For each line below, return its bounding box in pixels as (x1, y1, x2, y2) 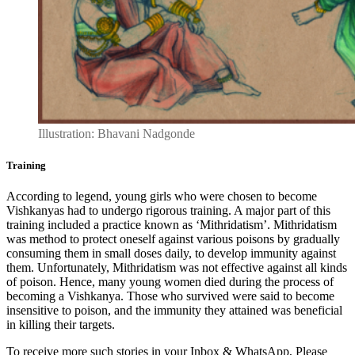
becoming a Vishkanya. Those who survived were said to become (6, 288, 334, 303)
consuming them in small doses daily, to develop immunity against (6, 246, 336, 260)
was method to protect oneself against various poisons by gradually (6, 231, 340, 246)
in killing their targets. (6, 317, 121, 331)
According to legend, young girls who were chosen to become (6, 189, 317, 203)
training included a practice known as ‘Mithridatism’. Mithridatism (6, 217, 337, 231)
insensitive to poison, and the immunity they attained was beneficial (6, 303, 342, 317)
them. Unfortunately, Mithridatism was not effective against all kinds (6, 260, 347, 274)
